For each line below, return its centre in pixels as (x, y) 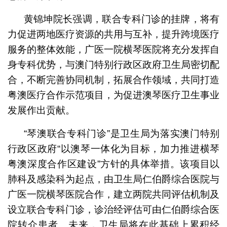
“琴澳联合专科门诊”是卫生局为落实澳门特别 (122, 133)
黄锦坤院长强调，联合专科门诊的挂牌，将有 (122, 19)
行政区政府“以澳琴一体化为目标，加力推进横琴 (113, 148)
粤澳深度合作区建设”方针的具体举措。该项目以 (113, 164)
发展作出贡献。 (41, 110)
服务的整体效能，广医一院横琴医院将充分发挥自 (113, 49)
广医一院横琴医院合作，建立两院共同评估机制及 (113, 194)
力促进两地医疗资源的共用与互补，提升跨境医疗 (113, 34)
